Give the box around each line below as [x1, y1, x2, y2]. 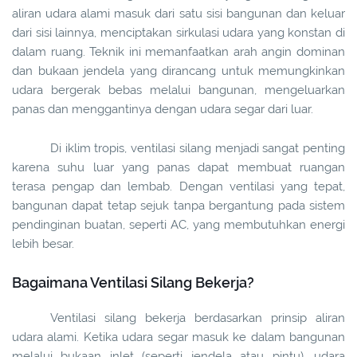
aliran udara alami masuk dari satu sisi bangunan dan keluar [12, 6, 345, 22]
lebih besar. [12, 237, 74, 252]
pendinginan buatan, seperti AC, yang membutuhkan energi [12, 218, 345, 233]
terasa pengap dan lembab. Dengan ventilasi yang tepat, [12, 179, 345, 194]
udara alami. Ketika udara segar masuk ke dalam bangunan [12, 330, 345, 345]
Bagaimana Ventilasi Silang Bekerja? [12, 274, 254, 292]
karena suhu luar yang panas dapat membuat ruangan [12, 160, 345, 175]
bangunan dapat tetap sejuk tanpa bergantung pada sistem [12, 198, 345, 214]
